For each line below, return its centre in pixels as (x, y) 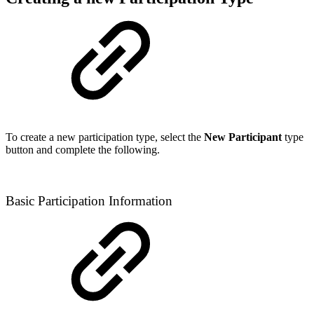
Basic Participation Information (89, 201)
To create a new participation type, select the (105, 137)
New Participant (243, 137)
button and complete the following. (83, 150)
